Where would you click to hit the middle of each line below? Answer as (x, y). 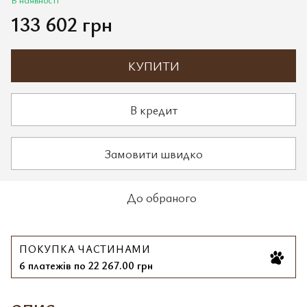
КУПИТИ (153, 66)
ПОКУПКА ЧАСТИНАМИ (85, 249)
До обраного (162, 197)
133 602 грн (62, 24)
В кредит (153, 109)
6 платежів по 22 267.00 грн (86, 265)
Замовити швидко (153, 153)
